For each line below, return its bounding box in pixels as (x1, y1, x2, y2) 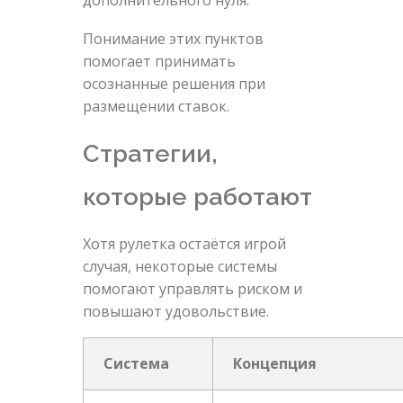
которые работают (82, 183, 312, 211)
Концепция (233, 354, 318, 374)
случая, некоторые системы (82, 256, 277, 277)
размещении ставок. (82, 96, 229, 117)
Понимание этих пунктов (82, 29, 264, 49)
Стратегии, (82, 139, 218, 168)
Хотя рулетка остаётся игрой (82, 234, 286, 255)
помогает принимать (82, 51, 236, 72)
